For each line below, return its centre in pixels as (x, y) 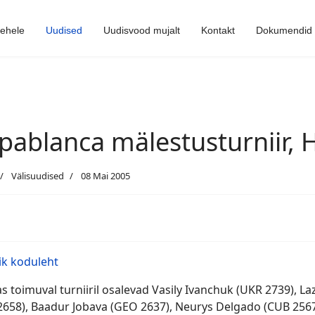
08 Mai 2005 (105, 176)
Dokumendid (284, 30)
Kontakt (218, 30)
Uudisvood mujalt (142, 30)
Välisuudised (38, 176)
